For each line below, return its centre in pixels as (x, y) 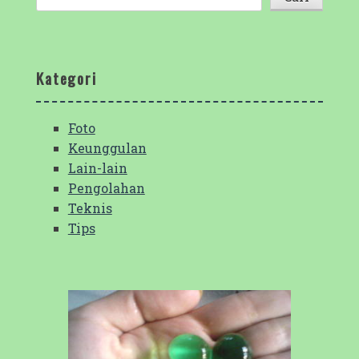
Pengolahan (106, 188)
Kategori (67, 79)
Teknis (90, 208)
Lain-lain (97, 167)
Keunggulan (107, 147)
